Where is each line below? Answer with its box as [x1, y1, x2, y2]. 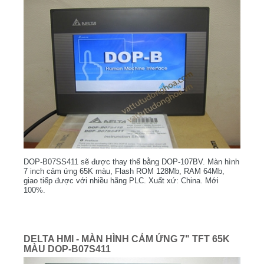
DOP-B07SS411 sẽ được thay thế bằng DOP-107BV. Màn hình [24, 157, 239, 166]
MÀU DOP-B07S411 [24, 243, 111, 254]
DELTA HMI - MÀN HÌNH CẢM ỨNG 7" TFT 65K [24, 233, 230, 244]
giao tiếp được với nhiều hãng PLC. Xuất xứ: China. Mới [24, 176, 219, 185]
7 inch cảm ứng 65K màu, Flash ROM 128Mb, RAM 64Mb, [24, 166, 225, 176]
